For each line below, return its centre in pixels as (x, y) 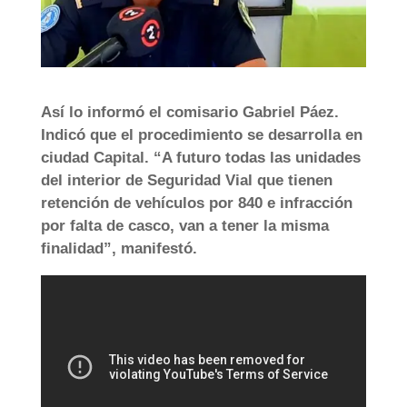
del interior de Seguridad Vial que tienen (186, 180)
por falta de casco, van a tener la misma (184, 225)
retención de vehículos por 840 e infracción (196, 203)
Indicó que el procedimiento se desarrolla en (201, 134)
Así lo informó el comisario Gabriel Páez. (189, 112)
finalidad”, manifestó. (119, 248)
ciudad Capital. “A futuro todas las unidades (200, 157)
